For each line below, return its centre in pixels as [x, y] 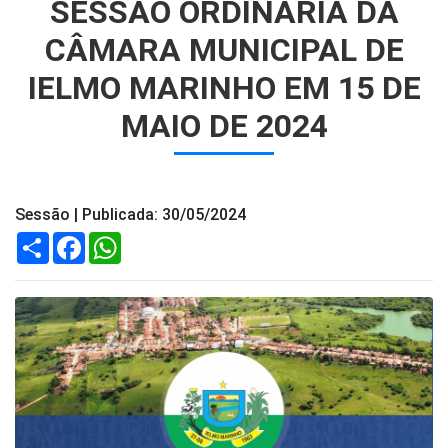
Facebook [116, 240]
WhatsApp [154, 240]
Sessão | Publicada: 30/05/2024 [130, 215]
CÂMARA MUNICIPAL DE [224, 50]
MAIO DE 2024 [224, 126]
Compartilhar [91, 240]
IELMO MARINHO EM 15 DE [224, 88]
